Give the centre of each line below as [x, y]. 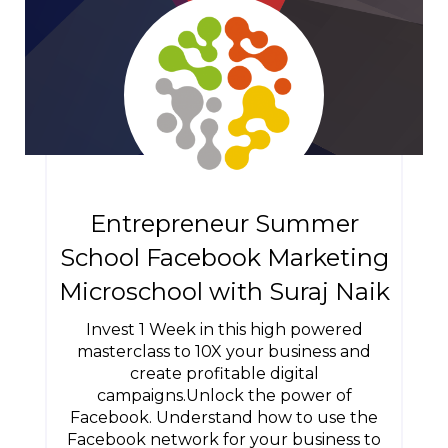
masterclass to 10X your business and [224, 351]
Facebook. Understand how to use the [224, 417]
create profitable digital [224, 373]
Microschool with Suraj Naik [224, 291]
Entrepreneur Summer [224, 223]
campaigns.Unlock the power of [224, 395]
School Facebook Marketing [224, 257]
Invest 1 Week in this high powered [224, 329]
